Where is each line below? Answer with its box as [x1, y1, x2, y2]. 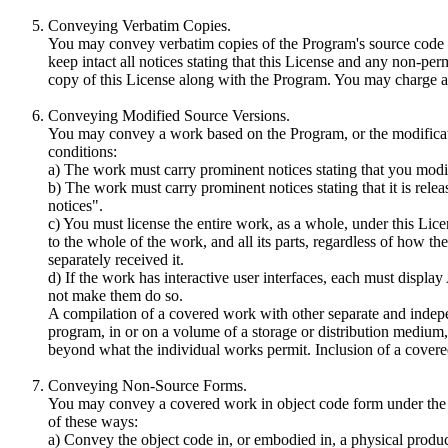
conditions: [48, 142, 117, 160]
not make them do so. [48, 286, 183, 304]
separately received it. [48, 250, 184, 268]
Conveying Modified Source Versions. [48, 106, 290, 124]
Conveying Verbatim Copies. [48, 16, 231, 34]
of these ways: [48, 412, 138, 430]
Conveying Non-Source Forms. [48, 376, 247, 394]
